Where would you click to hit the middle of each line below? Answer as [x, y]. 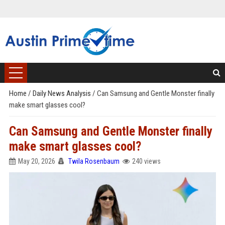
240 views [146, 161]
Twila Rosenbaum [94, 161]
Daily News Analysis [62, 93]
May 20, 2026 [36, 161]
